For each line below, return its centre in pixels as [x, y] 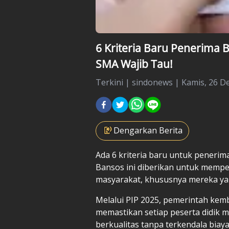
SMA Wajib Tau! [134, 64]
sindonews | [157, 82]
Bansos [111, 167]
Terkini [109, 82]
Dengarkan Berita [148, 130]
